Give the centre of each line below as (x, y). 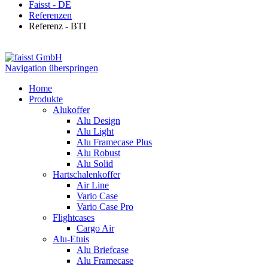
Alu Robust (98, 153)
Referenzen (50, 15)
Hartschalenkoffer (86, 174)
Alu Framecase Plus (114, 142)
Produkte (46, 99)
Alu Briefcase (103, 249)
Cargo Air (95, 228)
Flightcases (74, 217)
